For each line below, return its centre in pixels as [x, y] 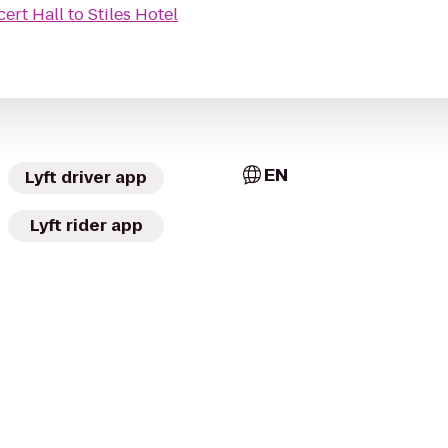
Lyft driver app [86, 177]
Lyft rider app [86, 225]
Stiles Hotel [133, 14]
